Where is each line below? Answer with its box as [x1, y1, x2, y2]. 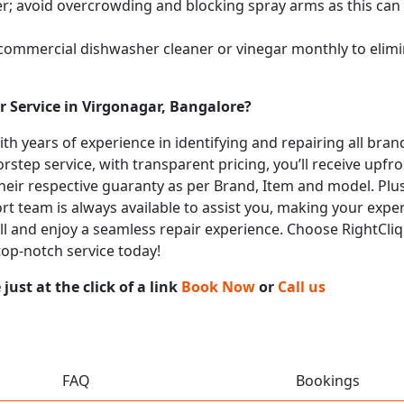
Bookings [296, 370, 360, 390]
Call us [278, 276, 326, 297]
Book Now [181, 276, 255, 297]
